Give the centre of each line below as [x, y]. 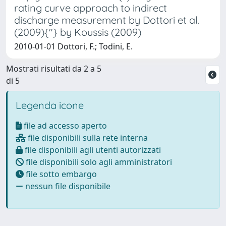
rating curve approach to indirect [91, 8]
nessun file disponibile [67, 186]
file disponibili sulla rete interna [87, 137]
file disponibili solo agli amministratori [98, 162]
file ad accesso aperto [64, 125]
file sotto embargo [60, 174]
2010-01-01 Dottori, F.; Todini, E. [73, 46]
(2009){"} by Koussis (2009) [78, 32]
